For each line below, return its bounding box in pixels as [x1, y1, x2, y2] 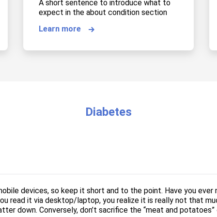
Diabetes [85, 105, 132, 119]
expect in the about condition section [39, 8, 167, 17]
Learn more [39, 24, 81, 34]
